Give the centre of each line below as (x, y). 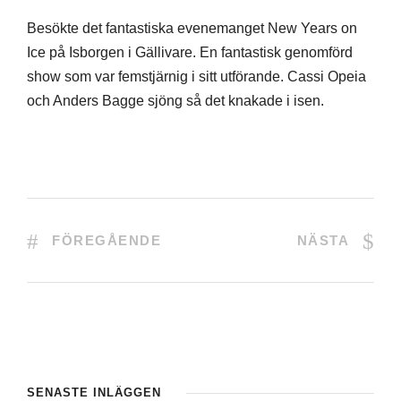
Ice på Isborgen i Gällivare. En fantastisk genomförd (190, 53)
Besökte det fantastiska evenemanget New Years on (192, 29)
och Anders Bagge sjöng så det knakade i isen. (175, 101)
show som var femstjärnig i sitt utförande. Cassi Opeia (196, 77)
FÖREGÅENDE (107, 241)
